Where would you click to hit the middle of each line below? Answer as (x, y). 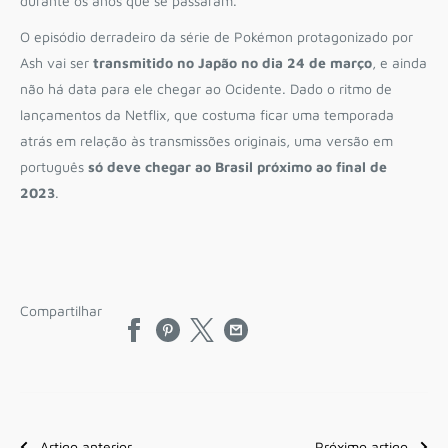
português (52, 166)
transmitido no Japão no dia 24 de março (232, 62)
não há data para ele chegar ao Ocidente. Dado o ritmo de (206, 88)
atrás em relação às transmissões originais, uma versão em (206, 140)
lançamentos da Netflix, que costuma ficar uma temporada (207, 114)
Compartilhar (61, 311)
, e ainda (399, 62)
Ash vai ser (54, 62)
